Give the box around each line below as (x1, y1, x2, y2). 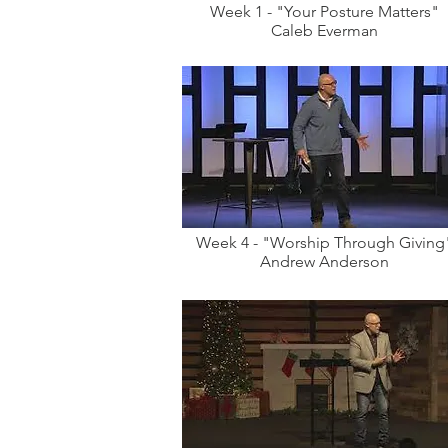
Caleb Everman (271, 21, 378, 40)
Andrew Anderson (260, 252, 389, 271)
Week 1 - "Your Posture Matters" (210, 2, 439, 21)
